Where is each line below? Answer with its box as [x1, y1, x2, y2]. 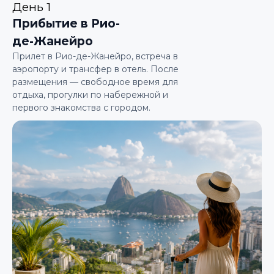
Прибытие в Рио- [12, 17, 120, 31]
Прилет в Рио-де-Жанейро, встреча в [12, 51, 178, 62]
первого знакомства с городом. [12, 102, 150, 113]
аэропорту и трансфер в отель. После [12, 64, 179, 75]
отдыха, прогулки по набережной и [12, 89, 168, 100]
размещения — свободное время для [12, 76, 178, 87]
